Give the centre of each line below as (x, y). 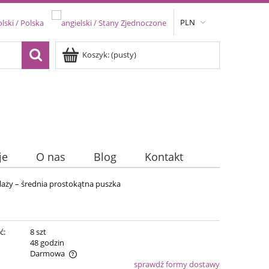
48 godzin (47, 243)
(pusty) (124, 55)
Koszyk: (96, 55)
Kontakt (164, 157)
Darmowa (47, 254)
